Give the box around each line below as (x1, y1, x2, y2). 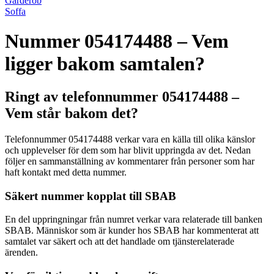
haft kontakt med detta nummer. (5, 166, 127, 177)
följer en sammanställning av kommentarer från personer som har (5, 155, 254, 166)
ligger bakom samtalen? (5, 53, 205, 75)
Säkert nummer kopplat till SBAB (5, 189, 176, 202)
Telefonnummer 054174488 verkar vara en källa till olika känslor (5, 133, 255, 144)
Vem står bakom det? (5, 105, 138, 121)
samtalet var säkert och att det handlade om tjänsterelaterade (5, 236, 234, 247)
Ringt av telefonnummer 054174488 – (5, 88, 239, 105)
